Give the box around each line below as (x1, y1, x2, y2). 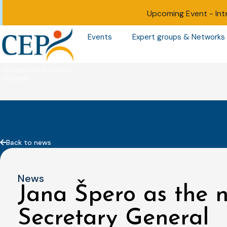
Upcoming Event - (146, 8, 215, 19)
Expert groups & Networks (132, 32, 225, 43)
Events (87, 32, 112, 43)
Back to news (6, 137, 51, 147)
